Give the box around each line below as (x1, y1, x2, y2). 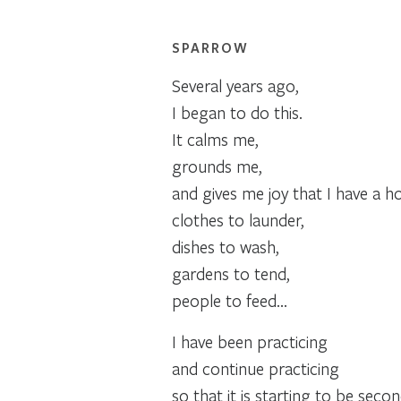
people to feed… (172, 288, 287, 311)
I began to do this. (172, 100, 303, 124)
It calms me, (172, 127, 259, 150)
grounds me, (172, 154, 262, 177)
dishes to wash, (172, 235, 279, 258)
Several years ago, (172, 73, 299, 97)
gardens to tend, (172, 261, 290, 285)
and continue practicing (172, 356, 339, 380)
